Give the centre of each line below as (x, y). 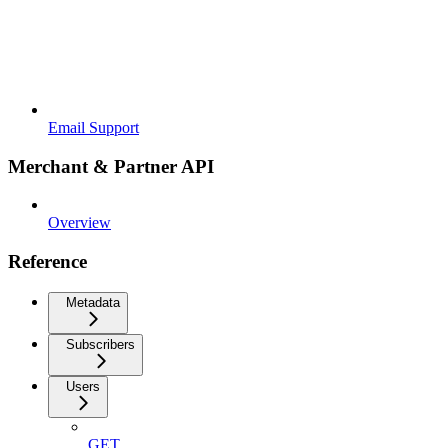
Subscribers (100, 344)
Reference (47, 261)
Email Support (93, 127)
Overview (79, 223)
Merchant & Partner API (111, 166)
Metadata (93, 302)
